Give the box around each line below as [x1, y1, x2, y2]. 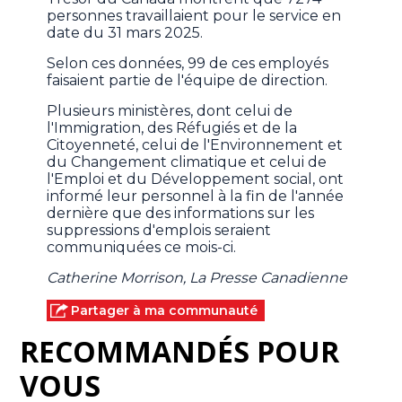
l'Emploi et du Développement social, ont [47, 170, 345, 188]
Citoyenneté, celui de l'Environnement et [47, 136, 344, 154]
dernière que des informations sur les [47, 205, 315, 223]
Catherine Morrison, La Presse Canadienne [47, 269, 348, 287]
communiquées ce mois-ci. [47, 239, 237, 257]
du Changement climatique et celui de [47, 153, 328, 171]
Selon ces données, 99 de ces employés [47, 55, 329, 73]
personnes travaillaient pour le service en [47, 7, 342, 25]
